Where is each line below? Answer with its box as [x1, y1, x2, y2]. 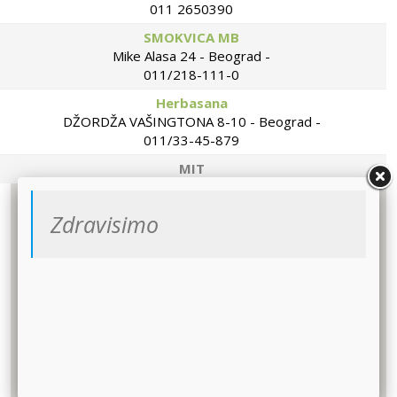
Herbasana [155, 94, 228, 113]
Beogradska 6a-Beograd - [112, 178, 272, 197]
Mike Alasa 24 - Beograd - [113, 47, 271, 66]
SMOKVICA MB [144, 28, 240, 47]
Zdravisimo [51, 209, 159, 239]
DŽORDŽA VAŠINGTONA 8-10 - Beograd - [62, 113, 321, 131]
